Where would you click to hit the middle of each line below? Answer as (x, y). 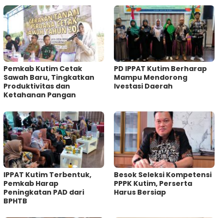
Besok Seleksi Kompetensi (163, 174)
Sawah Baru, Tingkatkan (49, 77)
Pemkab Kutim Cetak (43, 68)
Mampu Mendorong (151, 77)
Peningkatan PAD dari (44, 192)
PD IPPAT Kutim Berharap (160, 68)
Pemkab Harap (31, 183)
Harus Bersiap (140, 192)
